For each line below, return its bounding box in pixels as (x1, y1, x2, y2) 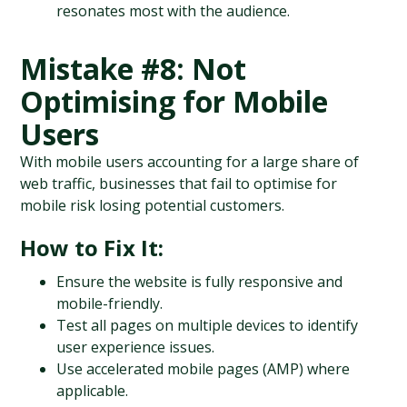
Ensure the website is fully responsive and (56, 272, 343, 292)
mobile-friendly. (56, 293, 164, 313)
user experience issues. (56, 337, 215, 357)
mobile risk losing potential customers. (20, 195, 285, 215)
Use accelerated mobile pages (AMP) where (56, 359, 351, 379)
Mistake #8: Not (20, 49, 247, 88)
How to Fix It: (20, 233, 164, 263)
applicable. (56, 381, 129, 401)
